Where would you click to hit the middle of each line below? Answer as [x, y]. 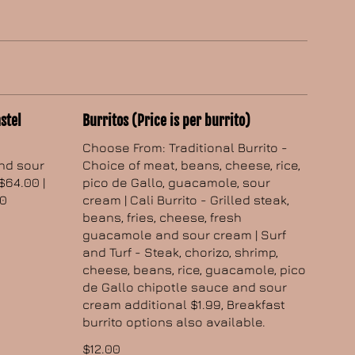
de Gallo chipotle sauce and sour [184, 287]
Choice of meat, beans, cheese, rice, [191, 165]
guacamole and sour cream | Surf [184, 235]
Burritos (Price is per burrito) [166, 121]
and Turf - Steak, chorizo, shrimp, [180, 252]
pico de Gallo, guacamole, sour [176, 183]
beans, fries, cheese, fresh [162, 218]
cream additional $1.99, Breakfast [183, 305]
